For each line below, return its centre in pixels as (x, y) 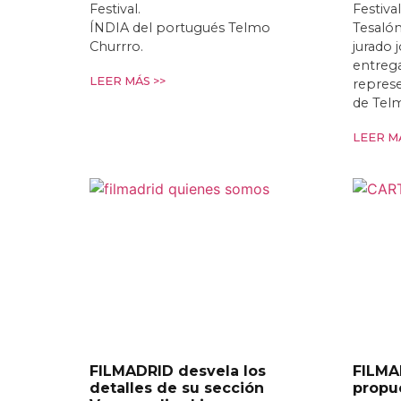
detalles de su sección (177, 388)
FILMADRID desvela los (178, 371)
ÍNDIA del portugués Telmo (180, 27)
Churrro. (116, 46)
